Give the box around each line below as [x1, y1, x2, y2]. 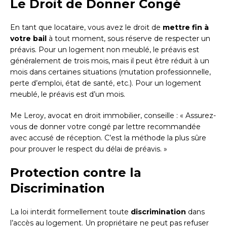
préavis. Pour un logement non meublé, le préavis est [10, 45, 199, 54]
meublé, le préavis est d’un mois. [10, 89, 125, 99]
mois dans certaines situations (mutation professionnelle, [10, 67, 211, 77]
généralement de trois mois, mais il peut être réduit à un [10, 56, 209, 65]
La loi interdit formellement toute [10, 207, 131, 216]
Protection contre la [10, 165, 141, 180]
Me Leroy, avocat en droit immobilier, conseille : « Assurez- [10, 110, 216, 120]
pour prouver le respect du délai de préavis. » [10, 144, 167, 154]
